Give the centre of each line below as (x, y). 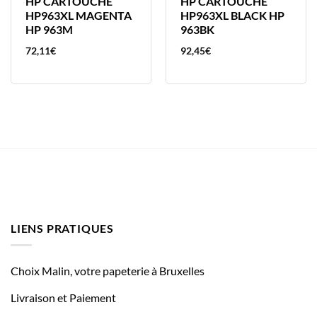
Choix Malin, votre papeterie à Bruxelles (108, 271)
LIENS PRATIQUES (62, 228)
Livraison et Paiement (63, 298)
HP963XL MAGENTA (78, 16)
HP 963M (49, 30)
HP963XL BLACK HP (232, 16)
